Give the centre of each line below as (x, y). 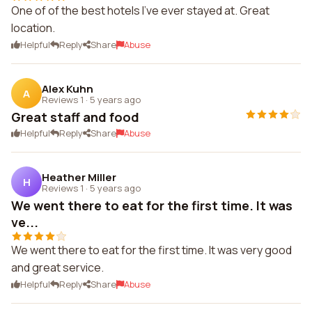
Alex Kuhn (68, 88)
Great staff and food (75, 117)
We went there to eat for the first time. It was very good (151, 250)
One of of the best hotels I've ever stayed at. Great (140, 10)
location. (33, 28)
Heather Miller (79, 177)
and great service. (57, 267)
